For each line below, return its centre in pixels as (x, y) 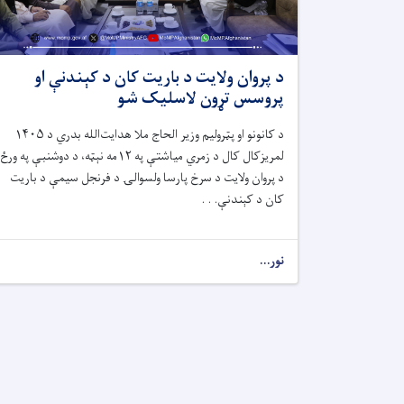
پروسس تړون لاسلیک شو (201, 100)
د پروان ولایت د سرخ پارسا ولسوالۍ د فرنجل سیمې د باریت (147, 179)
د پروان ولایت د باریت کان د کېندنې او (159, 79)
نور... (271, 262)
